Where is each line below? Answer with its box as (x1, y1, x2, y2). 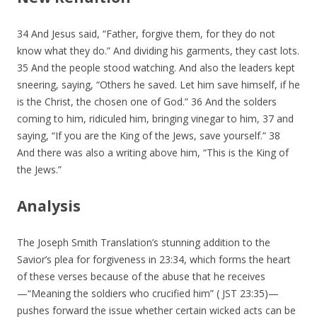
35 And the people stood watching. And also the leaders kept (17, 61, 295, 75)
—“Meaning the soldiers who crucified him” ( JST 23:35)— (17, 287, 279, 301)
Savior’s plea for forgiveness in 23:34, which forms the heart (17, 253, 291, 267)
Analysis (17, 196, 81, 217)
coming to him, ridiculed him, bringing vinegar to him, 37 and (17, 112, 294, 126)
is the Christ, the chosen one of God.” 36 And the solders (17, 95, 277, 109)
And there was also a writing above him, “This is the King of (17, 146, 289, 160)
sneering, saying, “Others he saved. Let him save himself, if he (17, 78, 300, 92)
